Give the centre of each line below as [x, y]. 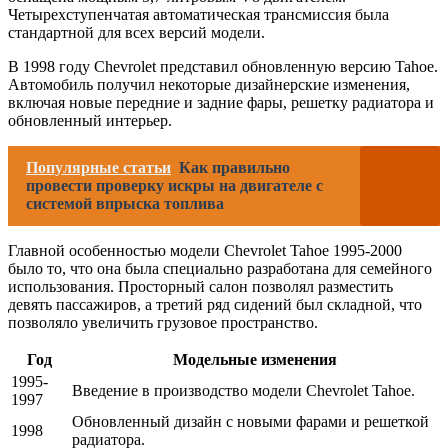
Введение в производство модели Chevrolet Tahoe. [243, 390]
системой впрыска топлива [125, 203]
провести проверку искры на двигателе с [174, 185]
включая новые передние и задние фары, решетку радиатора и [221, 102]
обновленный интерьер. [90, 120]
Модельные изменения [254, 359]
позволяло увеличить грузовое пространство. [163, 322]
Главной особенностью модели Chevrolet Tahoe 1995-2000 [205, 250]
